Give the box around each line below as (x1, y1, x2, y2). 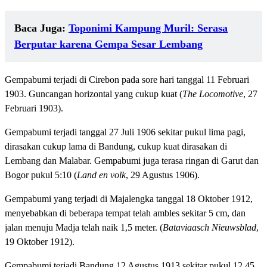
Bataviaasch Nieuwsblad (163, 222, 256, 232)
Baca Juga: (14, 21, 69, 34)
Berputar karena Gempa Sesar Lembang (14, 38, 203, 50)
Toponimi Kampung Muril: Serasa (69, 21, 228, 34)
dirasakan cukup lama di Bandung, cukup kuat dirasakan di (5, 141, 227, 151)
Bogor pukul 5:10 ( (5, 169, 77, 180)
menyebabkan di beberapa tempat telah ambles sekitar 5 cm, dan (5, 207, 246, 218)
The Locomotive (182, 88, 243, 99)
